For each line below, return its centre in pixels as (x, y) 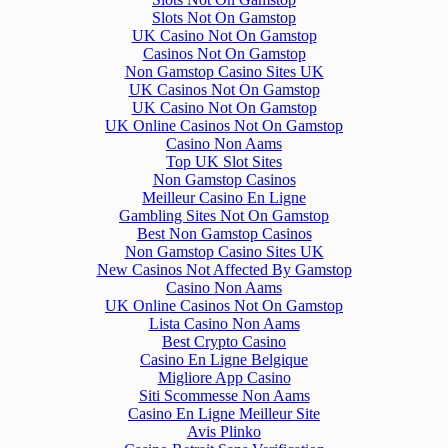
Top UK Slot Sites (224, 161)
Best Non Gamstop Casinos (224, 233)
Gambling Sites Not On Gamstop (224, 215)
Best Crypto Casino (224, 341)
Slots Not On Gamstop (224, 17)
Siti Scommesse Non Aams (224, 395)
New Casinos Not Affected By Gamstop (224, 269)
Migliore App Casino (224, 377)
